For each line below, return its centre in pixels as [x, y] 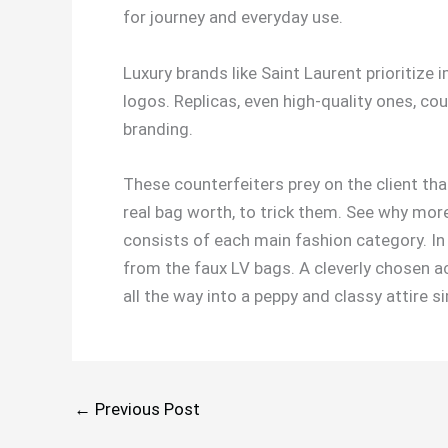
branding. [158, 128]
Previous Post [145, 408]
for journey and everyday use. [233, 17]
